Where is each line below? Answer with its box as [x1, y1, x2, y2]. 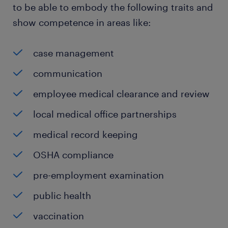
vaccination [33, 210, 84, 221]
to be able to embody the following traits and [13, 2, 213, 13]
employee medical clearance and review [33, 88, 210, 99]
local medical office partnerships [33, 108, 177, 120]
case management [33, 47, 114, 59]
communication [33, 68, 102, 79]
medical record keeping [33, 129, 138, 140]
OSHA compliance [33, 149, 113, 160]
